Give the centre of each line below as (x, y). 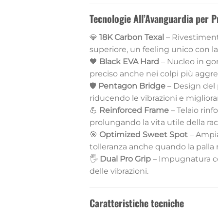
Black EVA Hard (129, 62)
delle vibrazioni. (119, 171)
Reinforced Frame (134, 110)
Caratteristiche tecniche (136, 203)
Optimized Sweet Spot (143, 135)
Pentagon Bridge (132, 86)
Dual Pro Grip (125, 159)
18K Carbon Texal (131, 37)
